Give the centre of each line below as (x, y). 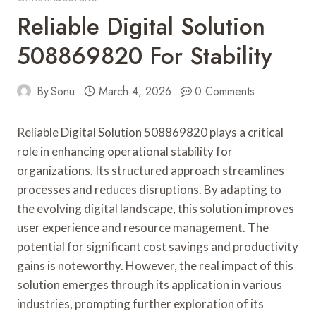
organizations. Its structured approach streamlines (151, 170)
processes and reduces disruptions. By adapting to (149, 189)
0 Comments (225, 91)
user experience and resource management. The (143, 227)
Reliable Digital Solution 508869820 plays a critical (150, 132)
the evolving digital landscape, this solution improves (156, 208)
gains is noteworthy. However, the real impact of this (155, 265)
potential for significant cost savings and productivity (158, 246)
